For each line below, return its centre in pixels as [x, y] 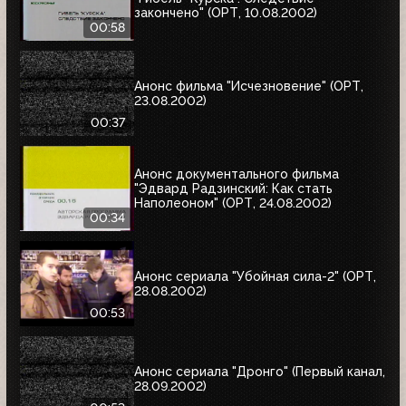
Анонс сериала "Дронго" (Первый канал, [260, 371]
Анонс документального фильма [237, 174]
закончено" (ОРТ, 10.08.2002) [226, 12]
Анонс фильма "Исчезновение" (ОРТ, [249, 86]
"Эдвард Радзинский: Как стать [233, 188]
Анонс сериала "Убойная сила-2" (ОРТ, [255, 276]
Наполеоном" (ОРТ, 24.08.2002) [233, 203]
